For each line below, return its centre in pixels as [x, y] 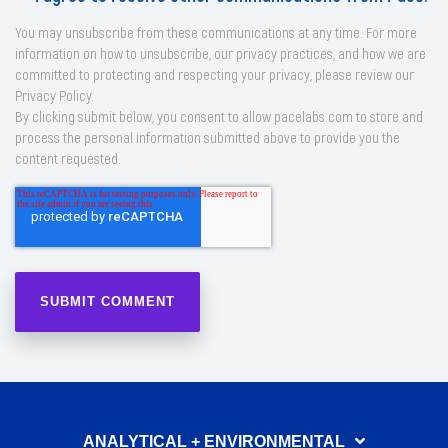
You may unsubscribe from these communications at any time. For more [216, 32]
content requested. [68, 158]
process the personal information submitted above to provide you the [207, 137]
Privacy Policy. [54, 95]
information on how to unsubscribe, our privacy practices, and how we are [220, 53]
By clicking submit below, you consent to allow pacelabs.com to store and [219, 116]
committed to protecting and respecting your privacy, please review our [214, 74]
